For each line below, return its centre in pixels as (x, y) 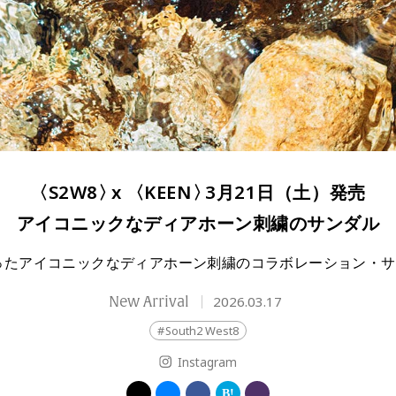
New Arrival (151, 302)
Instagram (207, 362)
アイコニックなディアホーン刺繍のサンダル (198, 224)
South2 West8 (202, 331)
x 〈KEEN (152, 193)
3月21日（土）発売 (286, 193)
